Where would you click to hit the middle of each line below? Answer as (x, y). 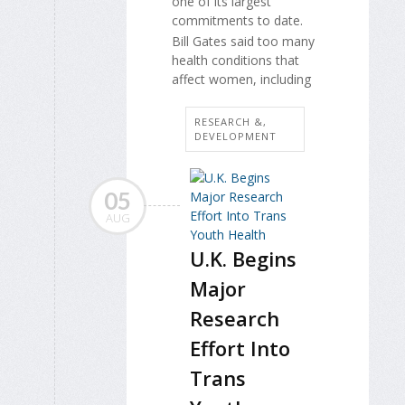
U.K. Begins (243, 258)
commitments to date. (237, 21)
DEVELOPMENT (235, 136)
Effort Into (240, 348)
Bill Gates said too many (243, 41)
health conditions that (235, 60)
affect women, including (241, 79)
